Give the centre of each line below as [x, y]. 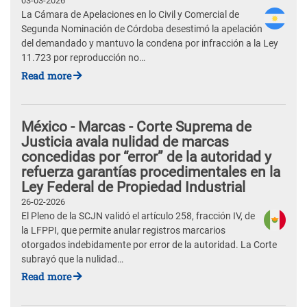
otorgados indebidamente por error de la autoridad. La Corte [149, 245]
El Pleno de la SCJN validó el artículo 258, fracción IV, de [138, 216]
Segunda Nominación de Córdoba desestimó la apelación [142, 29]
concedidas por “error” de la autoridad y [146, 157]
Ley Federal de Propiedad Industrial [133, 187]
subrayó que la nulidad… [72, 259]
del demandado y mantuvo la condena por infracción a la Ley [150, 44]
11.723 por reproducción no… [83, 58]
